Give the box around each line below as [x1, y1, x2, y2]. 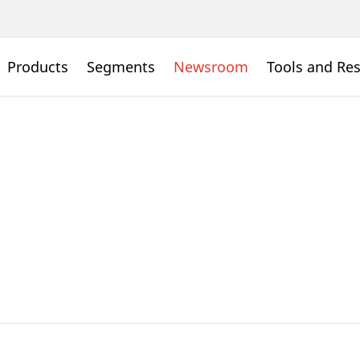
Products [7, 57, 68, 76]
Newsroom [174, 57, 248, 76]
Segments [87, 57, 155, 76]
